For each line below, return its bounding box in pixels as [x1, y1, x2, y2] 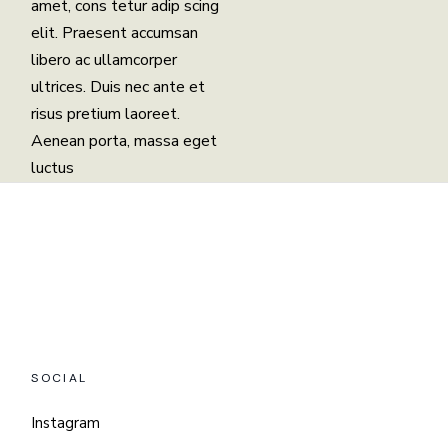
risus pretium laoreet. [31, 102, 181, 125]
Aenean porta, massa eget [31, 129, 218, 152]
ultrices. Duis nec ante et [31, 75, 206, 98]
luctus [31, 156, 75, 179]
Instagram [31, 412, 101, 433]
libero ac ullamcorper [31, 48, 178, 71]
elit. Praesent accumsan [31, 21, 199, 44]
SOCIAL [31, 369, 88, 386]
